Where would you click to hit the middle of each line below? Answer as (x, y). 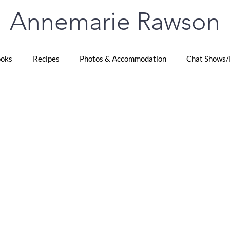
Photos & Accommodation (123, 59)
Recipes (46, 59)
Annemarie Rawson (115, 21)
